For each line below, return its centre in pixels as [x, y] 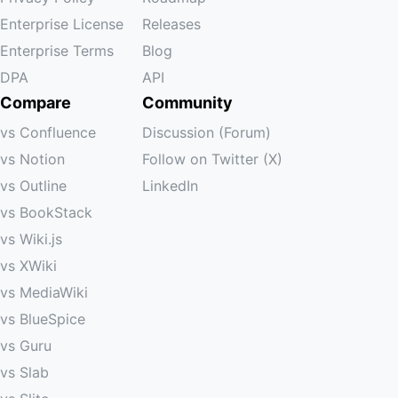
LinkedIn [170, 186]
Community [187, 103]
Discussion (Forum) [207, 132]
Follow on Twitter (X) [212, 159]
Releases [171, 24]
